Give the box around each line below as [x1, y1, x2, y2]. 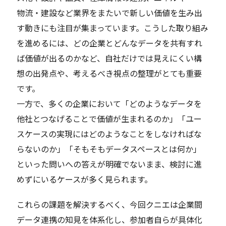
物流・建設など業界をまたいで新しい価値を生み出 [17, 6, 203, 19]
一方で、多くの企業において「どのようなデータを [17, 97, 202, 109]
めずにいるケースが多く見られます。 [17, 173, 153, 185]
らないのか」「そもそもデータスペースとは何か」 [17, 142, 202, 155]
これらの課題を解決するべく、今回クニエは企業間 [17, 198, 203, 210]
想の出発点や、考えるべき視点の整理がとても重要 [17, 67, 202, 79]
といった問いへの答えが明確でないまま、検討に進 [17, 157, 202, 170]
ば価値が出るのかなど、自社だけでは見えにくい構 [17, 51, 202, 64]
